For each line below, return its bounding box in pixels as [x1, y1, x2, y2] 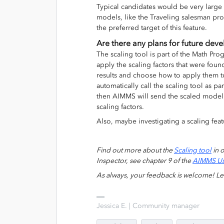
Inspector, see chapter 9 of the [96, 156, 192, 165]
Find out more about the [96, 145, 174, 154]
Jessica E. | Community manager [96, 201, 199, 210]
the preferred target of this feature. [96, 23, 211, 32]
